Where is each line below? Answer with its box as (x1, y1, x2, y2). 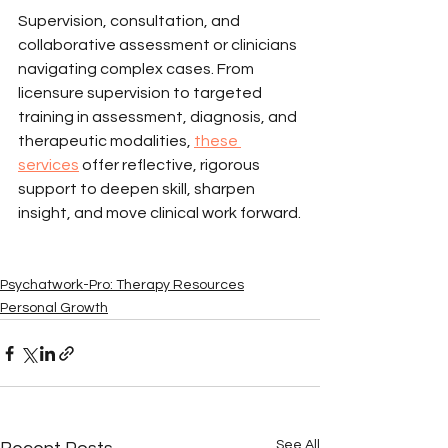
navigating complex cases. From (18, 61, 257, 77)
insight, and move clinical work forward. (18, 205, 301, 221)
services (18, 157, 79, 173)
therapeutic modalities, (18, 133, 194, 149)
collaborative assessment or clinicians (18, 37, 300, 53)
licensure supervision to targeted (18, 85, 265, 101)
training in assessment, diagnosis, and (18, 109, 300, 125)
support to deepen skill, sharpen (18, 181, 258, 197)
